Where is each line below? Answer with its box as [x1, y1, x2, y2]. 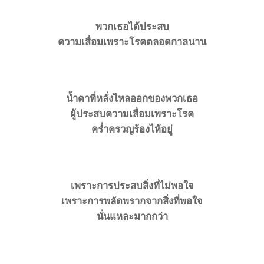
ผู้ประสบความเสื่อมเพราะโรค [70, 107, 194, 121]
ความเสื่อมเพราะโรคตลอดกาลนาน [58, 35, 206, 49]
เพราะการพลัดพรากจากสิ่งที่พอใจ [61, 194, 203, 208]
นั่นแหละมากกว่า [96, 209, 168, 223]
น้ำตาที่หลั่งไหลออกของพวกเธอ [66, 91, 198, 105]
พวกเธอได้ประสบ [95, 19, 169, 34]
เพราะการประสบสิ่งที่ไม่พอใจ [70, 179, 194, 193]
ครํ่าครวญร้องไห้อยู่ [91, 122, 173, 136]
